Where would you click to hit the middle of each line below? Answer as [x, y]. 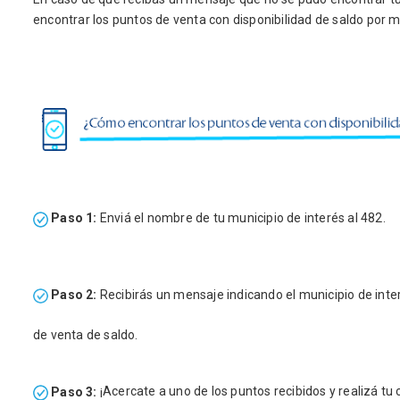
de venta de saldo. [86, 335]
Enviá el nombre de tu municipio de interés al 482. [241, 218]
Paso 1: [73, 218]
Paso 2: [73, 295]
